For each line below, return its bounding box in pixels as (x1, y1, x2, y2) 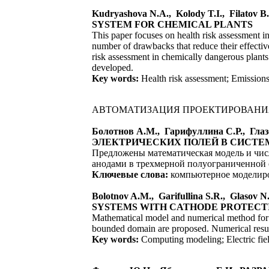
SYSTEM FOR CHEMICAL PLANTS (92, 19, 253, 29)
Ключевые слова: (92, 169, 168, 180)
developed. (92, 62, 133, 73)
